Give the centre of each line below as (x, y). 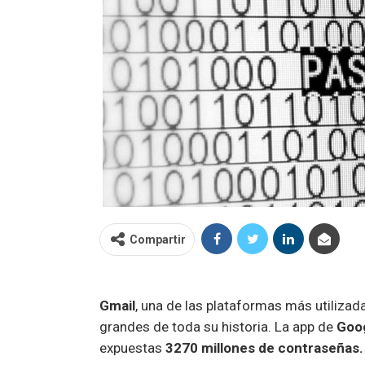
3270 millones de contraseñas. (263, 347)
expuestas (131, 347)
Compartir (158, 239)
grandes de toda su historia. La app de (218, 326)
